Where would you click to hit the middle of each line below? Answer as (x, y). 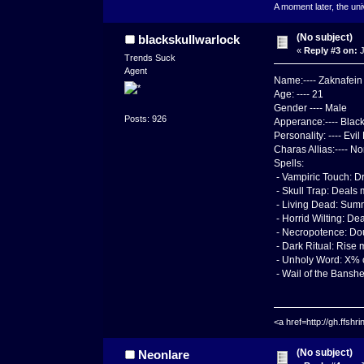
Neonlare (163, 355)
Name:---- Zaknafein (318, 80)
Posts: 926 (146, 118)
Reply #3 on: (331, 51)
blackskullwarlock (188, 40)
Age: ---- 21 (298, 94)
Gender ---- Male (310, 108)
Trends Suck (150, 58)
